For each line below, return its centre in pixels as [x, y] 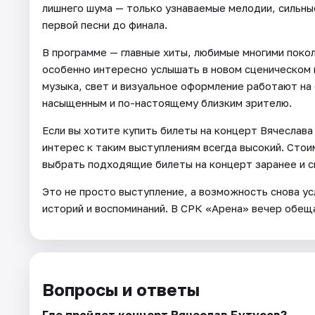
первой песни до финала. [105, 24]
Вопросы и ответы [121, 289]
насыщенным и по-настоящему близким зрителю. [167, 102]
